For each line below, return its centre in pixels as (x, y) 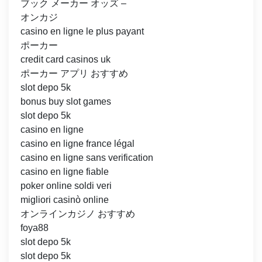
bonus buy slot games (66, 102)
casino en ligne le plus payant (82, 32)
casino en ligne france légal (77, 144)
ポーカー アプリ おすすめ (74, 74)
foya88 (35, 228)
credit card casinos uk (65, 60)
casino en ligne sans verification (87, 158)
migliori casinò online (65, 200)
